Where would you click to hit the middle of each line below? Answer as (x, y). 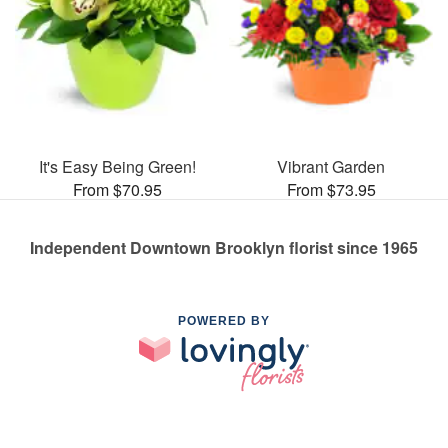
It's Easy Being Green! (117, 166)
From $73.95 (331, 189)
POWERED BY (224, 320)
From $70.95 (117, 189)
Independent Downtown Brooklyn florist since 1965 (224, 247)
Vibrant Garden (331, 166)
